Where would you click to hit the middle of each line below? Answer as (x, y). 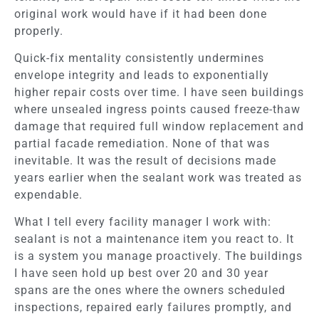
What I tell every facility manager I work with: (143, 222)
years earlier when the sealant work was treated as (158, 178)
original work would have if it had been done (141, 14)
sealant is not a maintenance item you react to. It (154, 239)
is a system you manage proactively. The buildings (158, 256)
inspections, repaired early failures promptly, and (153, 308)
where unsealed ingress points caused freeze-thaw (157, 109)
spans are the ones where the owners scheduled (150, 291)
